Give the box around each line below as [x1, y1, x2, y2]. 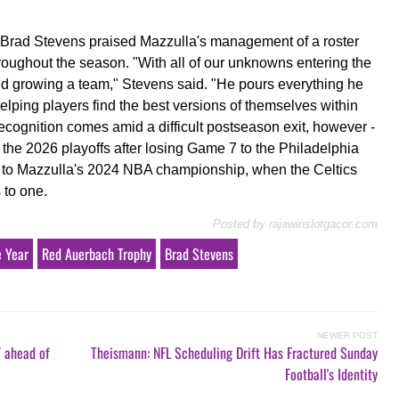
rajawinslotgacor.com [269, 217, 378, 232]
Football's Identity [285, 362, 378, 385]
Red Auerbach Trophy [42, 242, 151, 265]
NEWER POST [317, 330, 378, 340]
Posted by [213, 217, 265, 232]
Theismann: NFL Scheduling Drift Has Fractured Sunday [91, 341, 378, 363]
